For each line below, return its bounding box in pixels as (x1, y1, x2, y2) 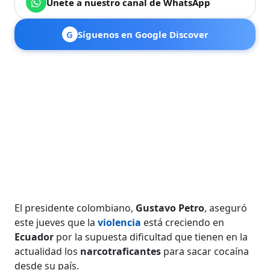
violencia (98, 215, 142, 229)
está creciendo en (141, 215, 225, 229)
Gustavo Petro (136, 201, 205, 215)
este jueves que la (14, 215, 98, 229)
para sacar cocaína (163, 244, 250, 258)
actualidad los (14, 244, 81, 258)
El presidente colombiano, (14, 201, 136, 215)
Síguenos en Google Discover (77, 28, 209, 40)
